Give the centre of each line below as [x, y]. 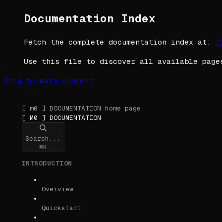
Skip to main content [49, 81]
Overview [57, 189]
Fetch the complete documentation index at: [117, 42]
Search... [43, 139]
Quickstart [61, 208]
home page [121, 109]
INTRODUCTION [47, 164]
